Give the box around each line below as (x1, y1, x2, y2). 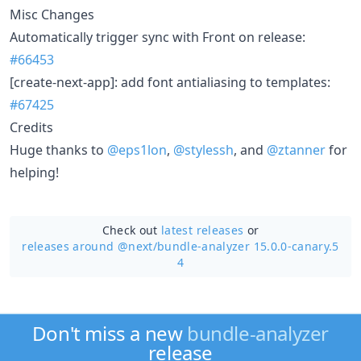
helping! (10, 163, 59, 181)
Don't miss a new (31, 320, 188, 346)
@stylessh (173, 140, 234, 159)
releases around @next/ (22, 238, 157, 254)
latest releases (161, 222, 244, 238)
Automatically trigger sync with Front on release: (10, 27, 305, 46)
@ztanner (267, 140, 326, 159)
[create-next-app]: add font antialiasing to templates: (10, 73, 330, 91)
